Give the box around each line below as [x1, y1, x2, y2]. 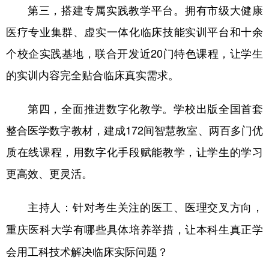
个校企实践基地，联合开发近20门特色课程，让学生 [6, 44, 263, 61]
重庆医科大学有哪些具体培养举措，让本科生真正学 [6, 221, 263, 237]
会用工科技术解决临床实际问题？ [6, 243, 168, 259]
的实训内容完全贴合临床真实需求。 [6, 66, 179, 82]
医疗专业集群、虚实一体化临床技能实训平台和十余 [6, 23, 263, 39]
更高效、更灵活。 [6, 165, 92, 181]
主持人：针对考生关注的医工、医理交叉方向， [28, 199, 263, 215]
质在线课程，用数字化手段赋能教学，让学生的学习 [6, 143, 263, 159]
